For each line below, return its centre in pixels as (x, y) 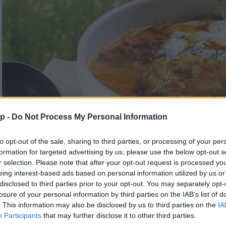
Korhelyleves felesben (72, 209)
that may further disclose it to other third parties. (119, 215)
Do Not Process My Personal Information (90, 117)
